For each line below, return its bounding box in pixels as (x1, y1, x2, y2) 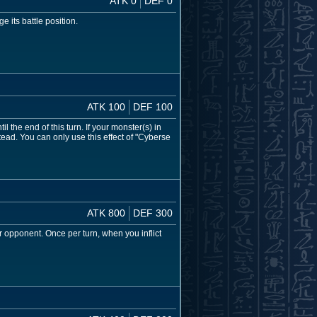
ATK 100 (87, 101, 125, 113)
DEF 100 (133, 101, 173, 113)
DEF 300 (133, 207, 173, 219)
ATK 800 (87, 207, 125, 219)
